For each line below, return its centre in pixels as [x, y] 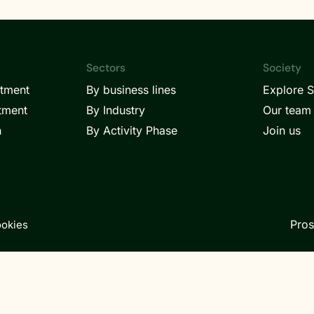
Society [282, 68]
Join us [281, 130]
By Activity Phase [132, 130]
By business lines [131, 90]
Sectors [106, 68]
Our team [287, 110]
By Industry [116, 110]
